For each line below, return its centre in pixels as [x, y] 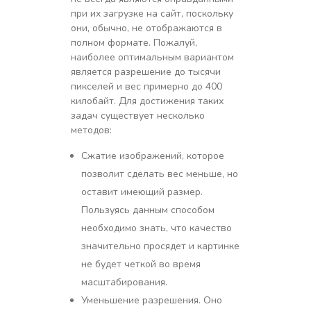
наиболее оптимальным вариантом [152, 57]
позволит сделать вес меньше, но [160, 174]
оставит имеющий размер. [142, 192]
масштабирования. [125, 282]
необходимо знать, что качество [157, 228]
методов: [91, 130]
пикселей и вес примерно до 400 [146, 86]
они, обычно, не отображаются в [146, 28]
